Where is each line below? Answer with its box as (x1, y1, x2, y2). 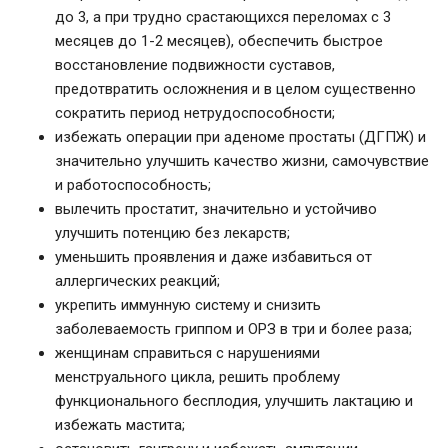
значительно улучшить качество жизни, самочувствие (55, 152, 429, 171)
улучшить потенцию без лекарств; (55, 224, 290, 243)
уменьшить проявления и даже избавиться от (55, 248, 372, 267)
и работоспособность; (55, 176, 211, 195)
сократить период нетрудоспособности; (55, 104, 335, 123)
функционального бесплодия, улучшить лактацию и (55, 392, 413, 411)
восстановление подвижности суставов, (55, 56, 335, 75)
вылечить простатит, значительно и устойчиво (55, 200, 377, 219)
